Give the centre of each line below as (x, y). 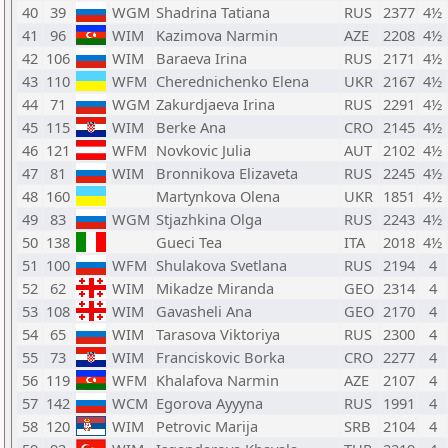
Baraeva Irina (201, 58)
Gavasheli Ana (204, 311)
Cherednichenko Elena (232, 81)
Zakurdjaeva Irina (215, 104)
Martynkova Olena (218, 196)
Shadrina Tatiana (213, 12)
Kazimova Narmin (217, 35)
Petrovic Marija (207, 426)
